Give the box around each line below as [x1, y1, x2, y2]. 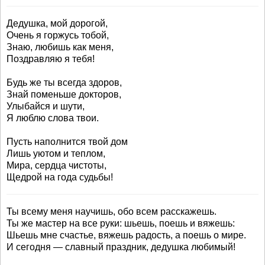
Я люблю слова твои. [7, 113, 99, 123]
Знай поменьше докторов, [7, 89, 121, 99]
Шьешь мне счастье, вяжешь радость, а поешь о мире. [7, 230, 246, 240]
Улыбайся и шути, [7, 101, 85, 111]
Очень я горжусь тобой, [7, 30, 109, 40]
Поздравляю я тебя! [7, 54, 95, 64]
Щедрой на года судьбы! [7, 172, 113, 182]
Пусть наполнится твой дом [7, 137, 128, 147]
